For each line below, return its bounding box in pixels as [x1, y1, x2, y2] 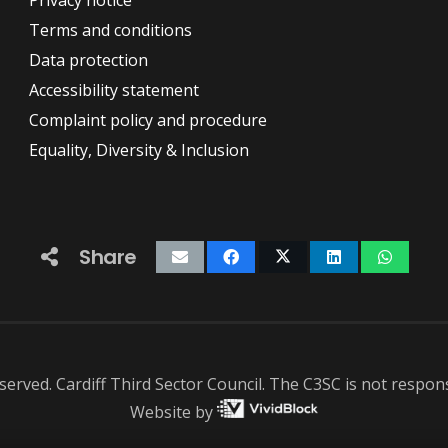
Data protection [29, 49, 149, 71]
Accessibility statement [29, 79, 200, 101]
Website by [130, 401, 217, 424]
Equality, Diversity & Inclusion [29, 139, 250, 161]
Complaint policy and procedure [29, 109, 268, 131]
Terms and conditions [29, 19, 193, 41]
